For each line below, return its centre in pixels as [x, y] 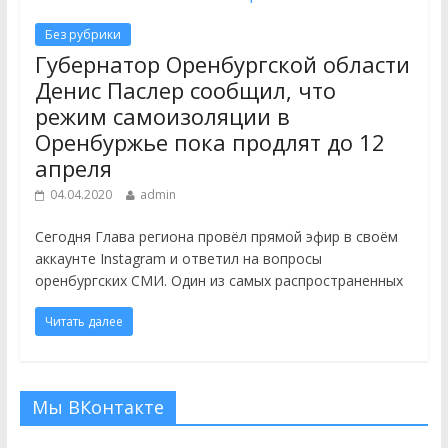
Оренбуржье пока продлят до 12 [209, 142]
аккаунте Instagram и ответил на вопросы [178, 258]
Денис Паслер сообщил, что [185, 90]
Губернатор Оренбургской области [222, 64]
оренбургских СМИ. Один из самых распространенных [218, 280]
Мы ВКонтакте [97, 407]
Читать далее [83, 321]
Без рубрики [82, 34]
